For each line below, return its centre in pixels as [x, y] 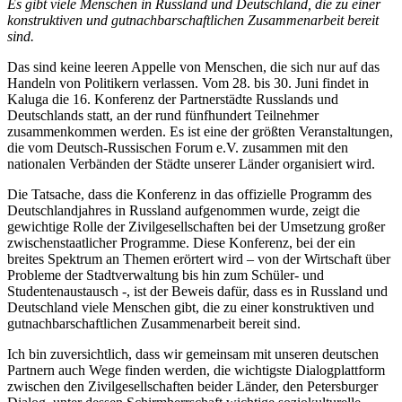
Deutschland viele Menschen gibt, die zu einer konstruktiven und [191, 307]
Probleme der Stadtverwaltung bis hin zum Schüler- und [166, 275]
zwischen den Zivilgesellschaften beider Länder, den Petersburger [192, 386]
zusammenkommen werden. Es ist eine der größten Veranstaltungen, [200, 131]
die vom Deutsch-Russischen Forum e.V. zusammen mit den [178, 147]
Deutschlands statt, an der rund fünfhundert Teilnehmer [163, 115]
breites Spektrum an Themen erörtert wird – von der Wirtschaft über [199, 258]
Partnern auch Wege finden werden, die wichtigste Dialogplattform [196, 370]
